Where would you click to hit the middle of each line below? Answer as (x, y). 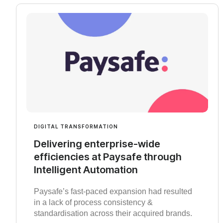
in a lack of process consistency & (93, 203)
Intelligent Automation (86, 170)
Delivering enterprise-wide (97, 144)
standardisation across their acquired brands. (113, 214)
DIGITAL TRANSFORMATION (76, 127)
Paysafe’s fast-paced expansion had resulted (113, 192)
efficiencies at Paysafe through (108, 157)
